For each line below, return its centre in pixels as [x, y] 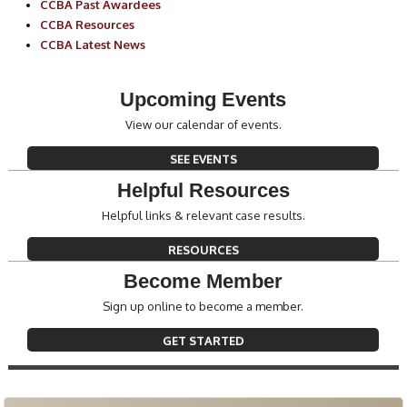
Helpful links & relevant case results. [203, 215]
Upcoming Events [203, 99]
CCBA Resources [88, 25]
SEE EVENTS [203, 159]
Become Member [203, 281]
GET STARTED [203, 341]
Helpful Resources [203, 190]
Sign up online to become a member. [203, 306]
